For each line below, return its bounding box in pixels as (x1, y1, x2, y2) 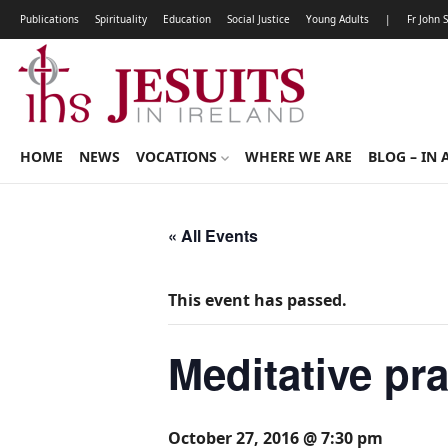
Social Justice (227, 12, 290, 26)
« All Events (168, 224, 258, 247)
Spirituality (95, 12, 147, 26)
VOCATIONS (136, 147, 221, 166)
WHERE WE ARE (244, 147, 352, 166)
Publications (20, 12, 79, 26)
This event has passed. (168, 289, 347, 311)
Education (163, 12, 211, 26)
